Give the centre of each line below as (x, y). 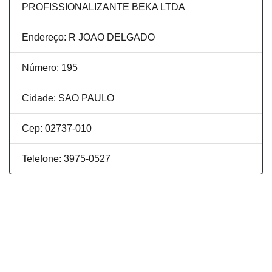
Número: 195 (50, 68)
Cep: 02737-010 (57, 129)
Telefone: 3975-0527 (66, 159)
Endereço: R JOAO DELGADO (88, 38)
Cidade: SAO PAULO (68, 98)
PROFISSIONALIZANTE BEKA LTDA (104, 7)
